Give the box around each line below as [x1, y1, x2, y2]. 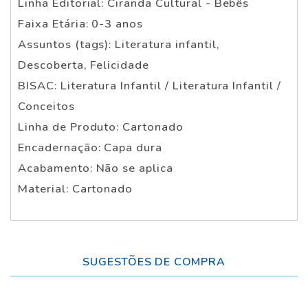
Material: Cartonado [18, 180, 133, 197]
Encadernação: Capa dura [18, 139, 163, 155]
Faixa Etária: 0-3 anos [18, 15, 144, 32]
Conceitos [18, 98, 75, 114]
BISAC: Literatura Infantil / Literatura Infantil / [18, 77, 281, 93]
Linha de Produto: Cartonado [18, 118, 184, 135]
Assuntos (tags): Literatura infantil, [18, 36, 219, 52]
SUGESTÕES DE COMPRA [82, 254, 225, 269]
